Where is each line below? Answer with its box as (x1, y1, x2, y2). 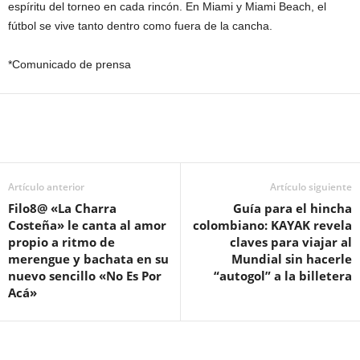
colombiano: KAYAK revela (193, 216, 352, 233)
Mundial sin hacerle (231, 250, 352, 267)
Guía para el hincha (233, 199, 352, 216)
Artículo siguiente (270, 179, 352, 194)
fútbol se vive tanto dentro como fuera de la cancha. (8, 18, 272, 32)
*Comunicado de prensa (8, 57, 131, 71)
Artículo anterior (8, 179, 84, 194)
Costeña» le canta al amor (8, 216, 166, 233)
